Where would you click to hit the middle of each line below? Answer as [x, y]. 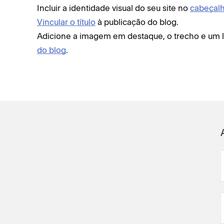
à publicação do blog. [137, 22]
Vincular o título [66, 22]
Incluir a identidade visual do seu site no [113, 8]
